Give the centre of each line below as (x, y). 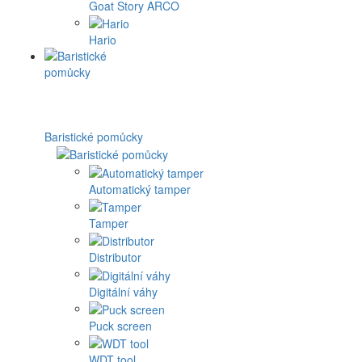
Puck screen (120, 326)
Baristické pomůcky (94, 137)
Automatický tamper (140, 189)
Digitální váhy (123, 291)
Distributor (115, 257)
